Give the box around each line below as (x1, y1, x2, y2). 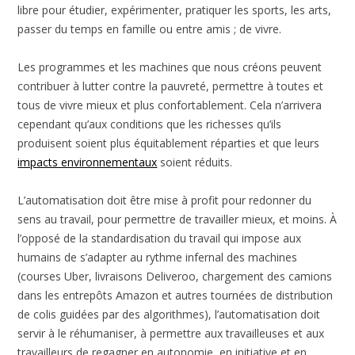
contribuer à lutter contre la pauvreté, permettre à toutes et (17, 78, 324, 94)
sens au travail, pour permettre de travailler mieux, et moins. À (17, 211, 338, 227)
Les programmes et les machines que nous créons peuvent (17, 59, 323, 74)
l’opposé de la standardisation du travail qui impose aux (17, 230, 302, 246)
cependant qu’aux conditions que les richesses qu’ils (17, 116, 282, 132)
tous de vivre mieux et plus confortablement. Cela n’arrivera (17, 97, 323, 113)
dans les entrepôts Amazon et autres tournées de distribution (17, 287, 334, 303)
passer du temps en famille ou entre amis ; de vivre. (17, 21, 282, 36)
